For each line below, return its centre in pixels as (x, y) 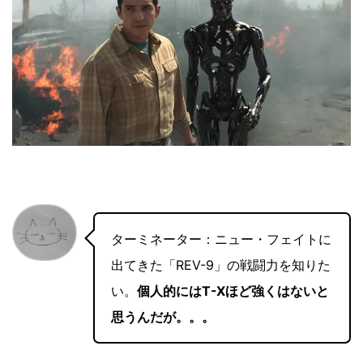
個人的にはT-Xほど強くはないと (233, 291)
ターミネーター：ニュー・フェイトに (221, 239)
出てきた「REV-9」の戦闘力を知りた (221, 265)
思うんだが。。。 (163, 317)
